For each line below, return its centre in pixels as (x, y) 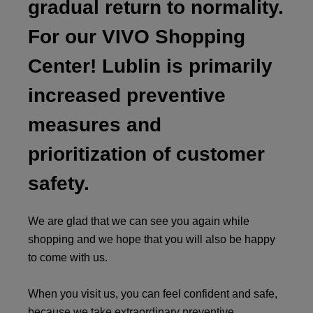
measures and (95, 124)
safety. (59, 183)
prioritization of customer (146, 154)
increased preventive (127, 95)
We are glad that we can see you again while (139, 221)
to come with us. (68, 257)
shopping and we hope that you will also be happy (152, 239)
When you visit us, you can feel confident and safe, (153, 293)
